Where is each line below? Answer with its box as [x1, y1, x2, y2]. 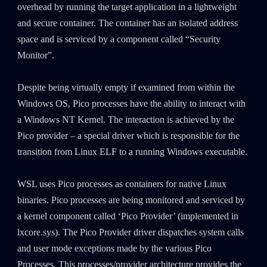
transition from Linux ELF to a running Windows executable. [17, 147, 247, 158]
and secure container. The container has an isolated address [17, 18, 238, 29]
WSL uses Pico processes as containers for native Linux [17, 179, 226, 190]
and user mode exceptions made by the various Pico [17, 243, 212, 254]
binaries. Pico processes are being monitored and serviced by [17, 195, 245, 206]
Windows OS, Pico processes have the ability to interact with [17, 98, 246, 110]
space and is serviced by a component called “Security [17, 34, 221, 45]
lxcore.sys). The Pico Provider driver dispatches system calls [17, 227, 244, 238]
